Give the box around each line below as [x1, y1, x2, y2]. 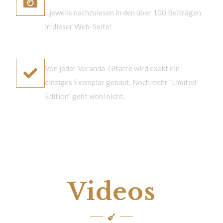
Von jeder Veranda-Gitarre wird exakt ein [45, 63, 180, 73]
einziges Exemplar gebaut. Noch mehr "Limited [45, 77, 196, 87]
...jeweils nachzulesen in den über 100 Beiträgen [45, 7, 201, 17]
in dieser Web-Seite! [45, 21, 112, 31]
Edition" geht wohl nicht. [45, 91, 124, 101]
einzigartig [45, 47, 89, 57]
